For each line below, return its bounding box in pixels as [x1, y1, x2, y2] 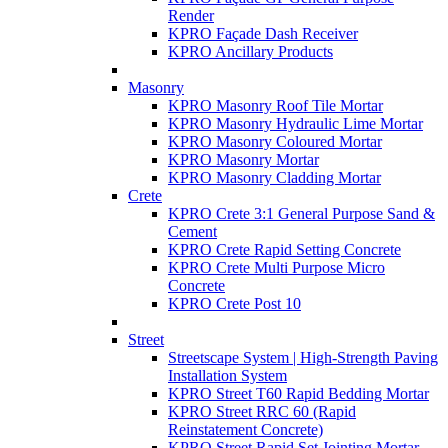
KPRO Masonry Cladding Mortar [168, 169, 381, 186]
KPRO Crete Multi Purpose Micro [168, 259, 385, 276]
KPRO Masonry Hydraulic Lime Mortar [168, 115, 423, 132]
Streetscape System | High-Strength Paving [168, 349, 438, 366]
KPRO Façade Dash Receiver [168, 25, 358, 42]
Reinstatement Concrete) [168, 421, 323, 438]
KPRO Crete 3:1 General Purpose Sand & [168, 205, 435, 222]
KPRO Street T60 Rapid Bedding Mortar [168, 385, 429, 402]
